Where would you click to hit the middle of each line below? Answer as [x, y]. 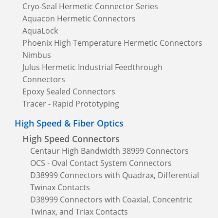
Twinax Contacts [60, 187]
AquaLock [40, 30]
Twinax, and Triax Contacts [79, 211]
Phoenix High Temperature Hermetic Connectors [112, 43]
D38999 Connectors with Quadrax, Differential [115, 175]
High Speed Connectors [71, 138]
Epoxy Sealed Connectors [69, 91]
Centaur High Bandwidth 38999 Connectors [109, 151]
